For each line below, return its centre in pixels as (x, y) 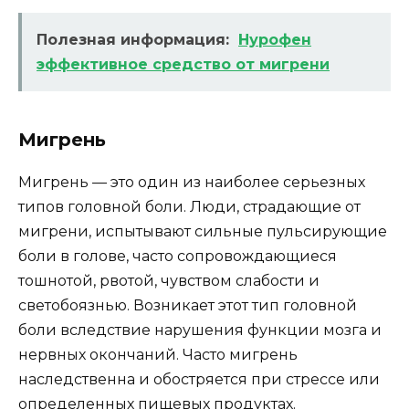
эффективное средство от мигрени (183, 64)
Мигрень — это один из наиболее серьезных (192, 182)
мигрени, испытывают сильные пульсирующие (203, 231)
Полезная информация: (133, 39)
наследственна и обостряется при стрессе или (199, 379)
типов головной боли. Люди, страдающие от (189, 206)
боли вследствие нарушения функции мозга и (200, 330)
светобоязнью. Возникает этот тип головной (188, 305)
